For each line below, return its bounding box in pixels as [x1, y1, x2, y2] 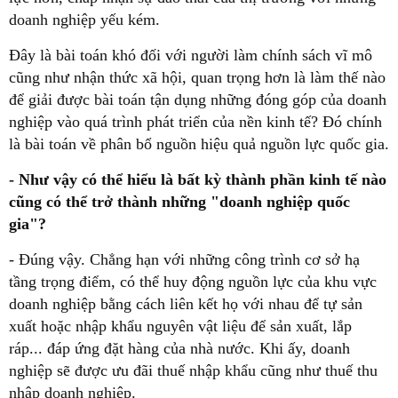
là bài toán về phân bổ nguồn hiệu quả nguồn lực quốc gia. [9, 134, 389, 153]
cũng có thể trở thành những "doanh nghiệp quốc [9, 192, 350, 211]
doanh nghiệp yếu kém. [9, 10, 160, 28]
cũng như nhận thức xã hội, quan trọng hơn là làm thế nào [9, 68, 386, 86]
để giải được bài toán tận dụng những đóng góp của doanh [9, 90, 386, 108]
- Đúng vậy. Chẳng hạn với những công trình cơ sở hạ [9, 250, 360, 268]
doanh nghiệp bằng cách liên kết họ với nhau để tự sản [9, 294, 362, 313]
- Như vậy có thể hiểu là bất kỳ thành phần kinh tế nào [9, 170, 386, 188]
